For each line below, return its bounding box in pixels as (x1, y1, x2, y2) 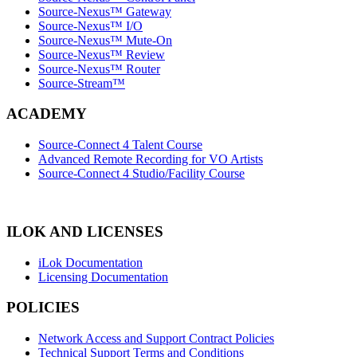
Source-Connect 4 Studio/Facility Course (38, 167, 245, 181)
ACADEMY (6, 105, 87, 123)
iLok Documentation (38, 255, 143, 269)
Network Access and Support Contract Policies (38, 331, 274, 346)
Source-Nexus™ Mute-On (38, 33, 172, 47)
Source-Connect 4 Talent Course (38, 138, 202, 152)
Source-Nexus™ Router (38, 61, 160, 76)
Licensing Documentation (38, 269, 168, 284)
